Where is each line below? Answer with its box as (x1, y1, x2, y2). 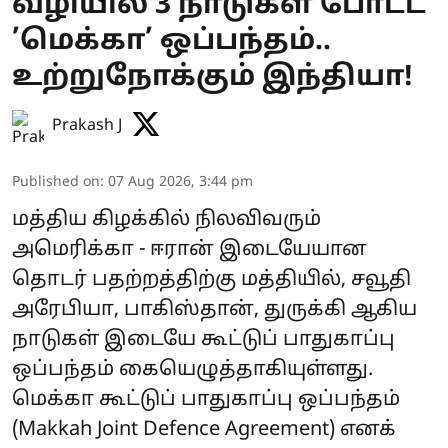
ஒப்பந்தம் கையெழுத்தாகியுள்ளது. (12, 357, 373, 382)
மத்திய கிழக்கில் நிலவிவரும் (12, 207, 321, 232)
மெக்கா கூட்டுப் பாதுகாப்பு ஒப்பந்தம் (12, 387, 400, 412)
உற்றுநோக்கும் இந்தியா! (12, 60, 413, 95)
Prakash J (52, 115, 122, 136)
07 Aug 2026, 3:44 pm (108, 173, 253, 191)
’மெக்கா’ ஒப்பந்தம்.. (12, 24, 331, 59)
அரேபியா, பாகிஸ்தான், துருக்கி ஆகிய (12, 297, 417, 322)
